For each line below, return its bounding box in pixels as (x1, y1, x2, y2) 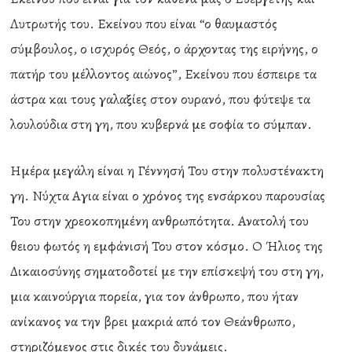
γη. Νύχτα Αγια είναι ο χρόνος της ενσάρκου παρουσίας (10, 186, 326, 205)
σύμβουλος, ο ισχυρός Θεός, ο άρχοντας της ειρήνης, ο (10, 39, 319, 58)
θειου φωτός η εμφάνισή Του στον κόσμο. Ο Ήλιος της (10, 236, 324, 255)
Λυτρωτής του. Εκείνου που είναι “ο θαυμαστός (10, 14, 278, 33)
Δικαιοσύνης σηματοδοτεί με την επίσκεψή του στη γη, (10, 262, 324, 280)
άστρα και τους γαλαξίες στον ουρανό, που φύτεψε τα (10, 90, 311, 108)
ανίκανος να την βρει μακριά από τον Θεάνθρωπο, (10, 312, 296, 331)
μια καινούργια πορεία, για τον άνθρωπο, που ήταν (10, 287, 299, 306)
